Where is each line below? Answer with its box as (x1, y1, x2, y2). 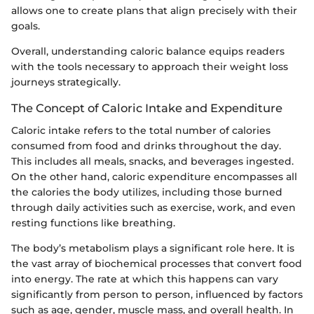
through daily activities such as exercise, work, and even (11, 201, 296, 214)
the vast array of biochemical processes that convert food (11, 257, 302, 271)
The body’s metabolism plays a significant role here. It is (11, 242, 294, 255)
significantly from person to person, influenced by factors (11, 288, 303, 301)
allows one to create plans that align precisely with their (11, 4, 297, 18)
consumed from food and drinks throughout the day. (11, 139, 281, 153)
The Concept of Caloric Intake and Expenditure (11, 101, 282, 116)
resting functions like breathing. (11, 217, 175, 230)
